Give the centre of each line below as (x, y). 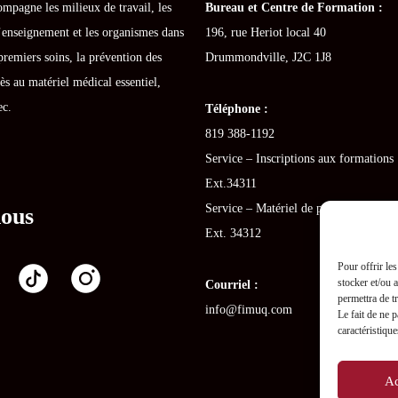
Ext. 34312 (234, 232)
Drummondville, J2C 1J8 (269, 56)
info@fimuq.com (249, 309)
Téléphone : (237, 108)
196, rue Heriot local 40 (266, 32)
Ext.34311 (231, 183)
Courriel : (232, 284)
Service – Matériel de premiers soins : (301, 207)
